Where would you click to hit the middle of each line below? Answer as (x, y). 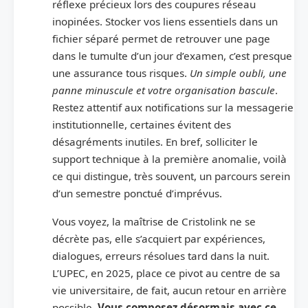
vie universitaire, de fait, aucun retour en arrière (169, 290)
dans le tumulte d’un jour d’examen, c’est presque (172, 55)
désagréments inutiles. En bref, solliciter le (155, 141)
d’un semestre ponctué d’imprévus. (137, 193)
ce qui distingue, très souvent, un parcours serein (171, 176)
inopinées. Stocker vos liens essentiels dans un (165, 21)
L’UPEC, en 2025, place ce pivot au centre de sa (166, 273)
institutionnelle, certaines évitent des (142, 124)
